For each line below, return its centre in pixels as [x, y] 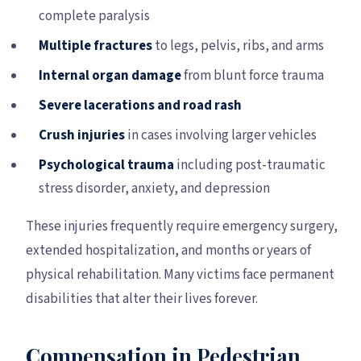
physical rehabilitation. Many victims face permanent [180, 274]
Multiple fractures [95, 46]
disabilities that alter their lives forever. [142, 299]
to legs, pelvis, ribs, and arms [238, 46]
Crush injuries [82, 135]
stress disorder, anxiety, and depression [154, 188]
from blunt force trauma [253, 75]
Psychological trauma [106, 165]
